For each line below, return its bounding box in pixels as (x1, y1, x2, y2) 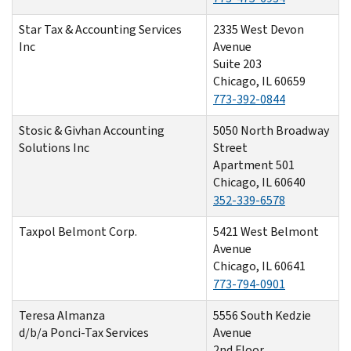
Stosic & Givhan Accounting (19, 121, 165, 139)
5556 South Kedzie (213, 306, 311, 324)
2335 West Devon (213, 20, 304, 38)
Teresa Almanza (19, 306, 105, 324)
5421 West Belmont (213, 223, 319, 240)
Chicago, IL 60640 (213, 173, 306, 190)
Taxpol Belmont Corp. (19, 223, 137, 240)
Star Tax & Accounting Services (19, 20, 182, 38)
